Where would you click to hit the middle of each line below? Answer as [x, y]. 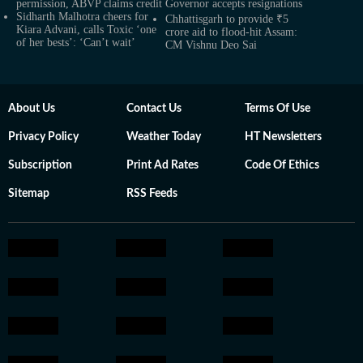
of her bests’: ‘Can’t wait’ [76, 43]
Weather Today [164, 137]
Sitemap [29, 194]
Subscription [40, 165]
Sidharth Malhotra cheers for [82, 17]
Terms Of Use [278, 109]
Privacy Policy [43, 137]
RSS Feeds [152, 194]
